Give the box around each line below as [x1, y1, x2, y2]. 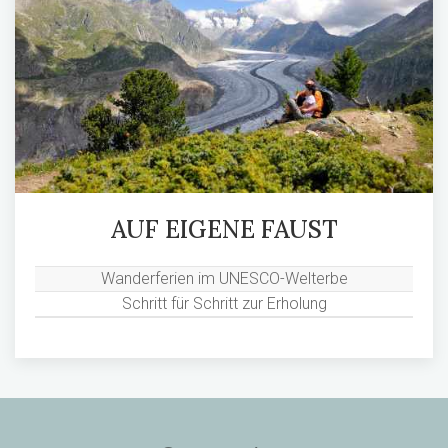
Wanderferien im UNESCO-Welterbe [100, 269, 348, 289]
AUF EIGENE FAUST [110, 214, 338, 246]
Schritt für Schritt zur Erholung [121, 294, 327, 314]
